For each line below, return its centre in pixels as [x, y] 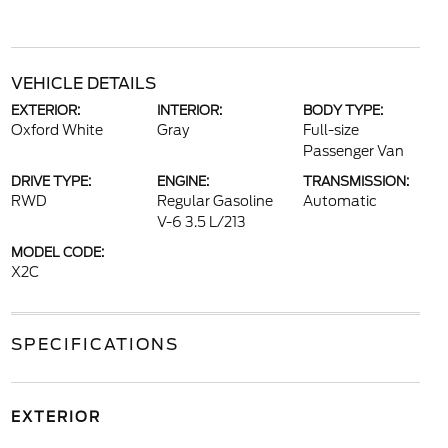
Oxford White [56, 130]
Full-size [331, 130]
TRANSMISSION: [356, 181]
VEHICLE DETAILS [83, 83]
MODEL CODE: [57, 252]
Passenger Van [354, 151]
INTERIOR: [189, 110]
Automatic [340, 201]
